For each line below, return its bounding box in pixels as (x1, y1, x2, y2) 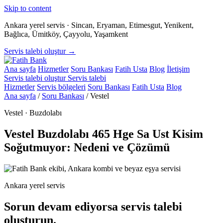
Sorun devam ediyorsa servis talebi (4, 200, 182, 213)
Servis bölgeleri (37, 83, 86, 91)
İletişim (167, 65, 190, 73)
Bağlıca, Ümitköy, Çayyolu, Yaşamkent (4, 30, 128, 38)
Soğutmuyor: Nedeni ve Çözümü (4, 140, 170, 154)
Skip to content (4, 4, 51, 12)
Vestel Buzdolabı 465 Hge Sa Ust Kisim (4, 127, 203, 140)
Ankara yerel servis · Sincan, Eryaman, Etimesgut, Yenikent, (4, 21, 194, 29)
